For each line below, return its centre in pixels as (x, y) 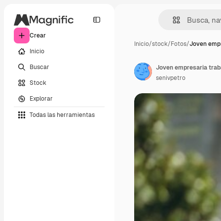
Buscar (39, 67)
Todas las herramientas (62, 115)
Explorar (41, 98)
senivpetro (171, 78)
